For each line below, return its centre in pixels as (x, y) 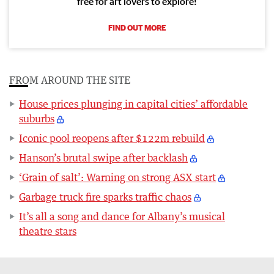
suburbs (37, 119)
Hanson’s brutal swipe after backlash (103, 158)
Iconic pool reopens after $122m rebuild (112, 139)
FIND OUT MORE (137, 28)
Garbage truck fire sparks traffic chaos (105, 197)
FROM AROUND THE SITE (70, 80)
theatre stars (48, 231)
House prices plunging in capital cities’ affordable (133, 104)
